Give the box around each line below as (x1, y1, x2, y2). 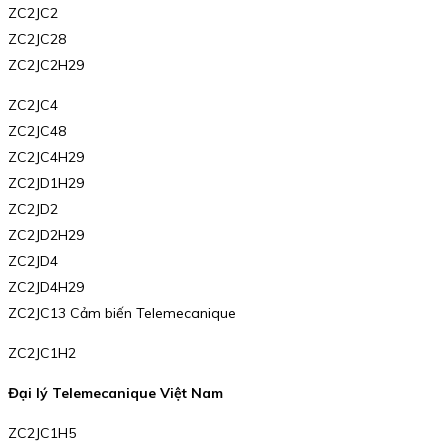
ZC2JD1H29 (8, 174, 84, 193)
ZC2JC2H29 (8, 56, 84, 75)
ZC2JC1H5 (8, 424, 76, 443)
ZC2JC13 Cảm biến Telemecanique (8, 304, 236, 323)
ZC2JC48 (8, 122, 66, 141)
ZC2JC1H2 (8, 344, 76, 363)
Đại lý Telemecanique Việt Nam (8, 384, 223, 403)
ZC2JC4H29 (8, 148, 84, 167)
